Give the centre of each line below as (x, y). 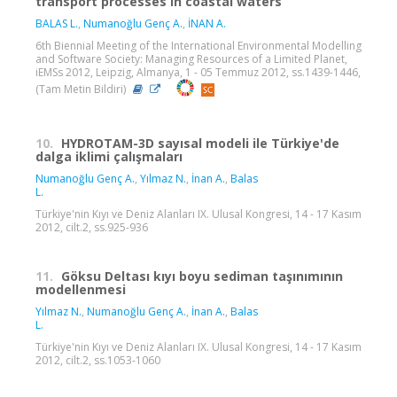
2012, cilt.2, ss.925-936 (92, 228)
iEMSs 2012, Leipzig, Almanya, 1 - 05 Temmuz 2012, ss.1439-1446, (198, 73)
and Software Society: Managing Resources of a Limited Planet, (191, 59)
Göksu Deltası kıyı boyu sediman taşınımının (202, 276)
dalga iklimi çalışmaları (109, 157)
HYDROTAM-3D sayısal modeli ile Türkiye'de (200, 144)
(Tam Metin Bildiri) (82, 89)
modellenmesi (81, 290)
